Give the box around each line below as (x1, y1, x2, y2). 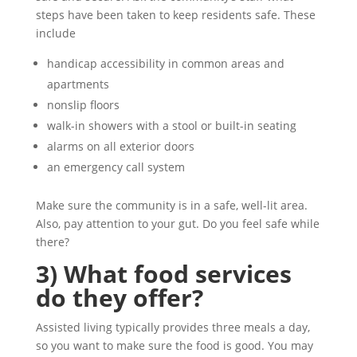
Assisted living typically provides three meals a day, (35, 320, 310, 335)
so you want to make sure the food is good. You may (35, 338, 313, 353)
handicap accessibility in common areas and (46, 56, 284, 71)
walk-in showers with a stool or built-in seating (46, 118, 296, 133)
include (35, 25, 76, 41)
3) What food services (35, 257, 292, 290)
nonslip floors (46, 97, 120, 112)
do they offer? (35, 281, 203, 314)
